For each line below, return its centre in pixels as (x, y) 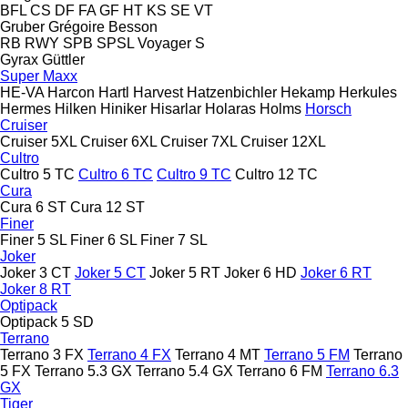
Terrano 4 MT (218, 354)
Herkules (368, 92)
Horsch (328, 108)
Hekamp (308, 92)
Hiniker (123, 108)
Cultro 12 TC (276, 174)
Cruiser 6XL (118, 141)
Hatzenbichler (232, 92)
